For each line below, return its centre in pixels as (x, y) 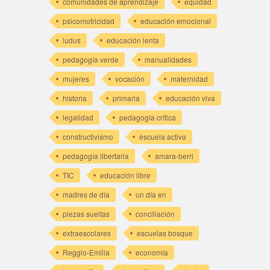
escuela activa (162, 136)
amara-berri (174, 155)
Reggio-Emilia (86, 252)
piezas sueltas (86, 213)
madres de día (86, 194)
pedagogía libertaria (96, 155)
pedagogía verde (90, 59)
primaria (126, 98)
